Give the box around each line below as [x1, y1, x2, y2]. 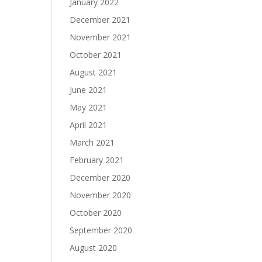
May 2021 [70, 101, 108, 113]
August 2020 [70, 242, 118, 253]
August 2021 [70, 66, 118, 78]
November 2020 [70, 189, 132, 201]
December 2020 [70, 171, 131, 183]
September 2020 [70, 224, 133, 236]
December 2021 [70, 13, 131, 25]
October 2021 [70, 49, 122, 60]
